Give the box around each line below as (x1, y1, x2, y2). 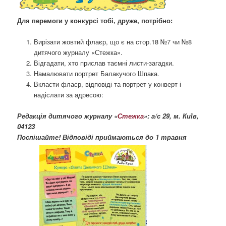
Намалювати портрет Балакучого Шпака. (33, 68, 159, 78)
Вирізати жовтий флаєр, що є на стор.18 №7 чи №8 (33, 36, 192, 46)
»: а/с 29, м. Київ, (144, 111, 199, 121)
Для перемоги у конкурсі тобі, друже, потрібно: (17, 15, 173, 25)
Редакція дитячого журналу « (17, 111, 118, 121)
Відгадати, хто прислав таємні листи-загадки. (33, 58, 174, 68)
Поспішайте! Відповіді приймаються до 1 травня (17, 132, 187, 142)
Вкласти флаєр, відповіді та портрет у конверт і (33, 79, 181, 89)
